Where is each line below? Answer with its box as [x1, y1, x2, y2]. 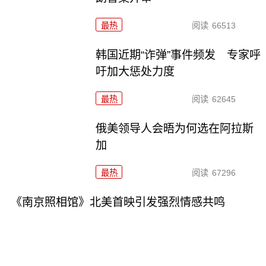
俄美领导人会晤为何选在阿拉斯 [96, 122, 254, 135]
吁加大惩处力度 [96, 65, 175, 78]
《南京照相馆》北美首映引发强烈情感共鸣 [10, 195, 225, 208]
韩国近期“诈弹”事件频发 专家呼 [96, 48, 261, 61]
